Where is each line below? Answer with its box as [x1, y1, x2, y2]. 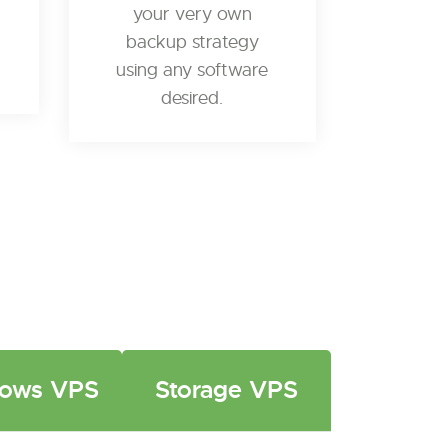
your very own [132, 3, 252, 25]
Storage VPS [155, 375, 298, 405]
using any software [116, 59, 269, 81]
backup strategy [125, 31, 259, 53]
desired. [161, 87, 224, 109]
